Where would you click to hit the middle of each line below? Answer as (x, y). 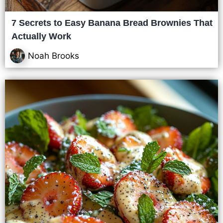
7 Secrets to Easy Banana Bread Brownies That (112, 23)
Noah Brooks (54, 56)
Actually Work (41, 36)
